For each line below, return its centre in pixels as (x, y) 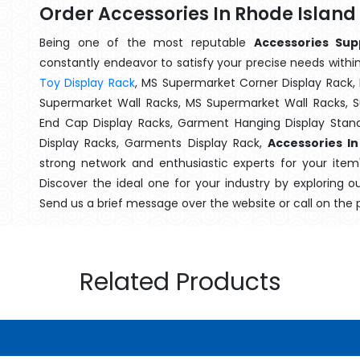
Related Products (180, 282)
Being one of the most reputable (147, 43)
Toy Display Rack (87, 83)
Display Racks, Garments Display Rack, (153, 143)
